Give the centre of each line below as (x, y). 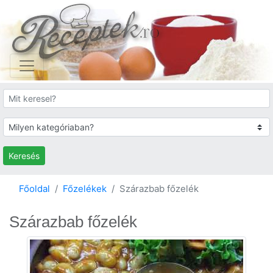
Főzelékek (85, 189)
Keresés (24, 156)
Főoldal (34, 189)
